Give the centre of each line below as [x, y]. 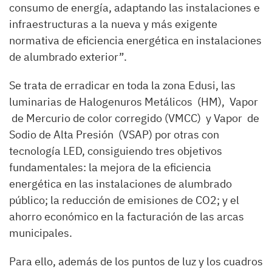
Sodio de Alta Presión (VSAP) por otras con [114, 134]
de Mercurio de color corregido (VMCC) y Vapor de [134, 118]
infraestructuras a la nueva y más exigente [113, 24]
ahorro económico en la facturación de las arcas [127, 216]
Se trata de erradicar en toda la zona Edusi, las [122, 85]
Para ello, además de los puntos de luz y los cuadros [136, 261]
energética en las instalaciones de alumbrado [121, 183]
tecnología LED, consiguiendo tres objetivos [116, 151]
